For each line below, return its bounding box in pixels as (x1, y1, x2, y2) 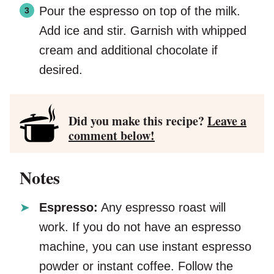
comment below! (68, 126, 155, 144)
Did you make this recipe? (68, 111, 207, 130)
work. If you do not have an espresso (39, 220, 241, 234)
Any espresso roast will (98, 200, 226, 214)
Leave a (207, 111, 246, 130)
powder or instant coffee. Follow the (39, 259, 233, 273)
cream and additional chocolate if (39, 43, 218, 57)
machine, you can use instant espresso (39, 239, 251, 253)
